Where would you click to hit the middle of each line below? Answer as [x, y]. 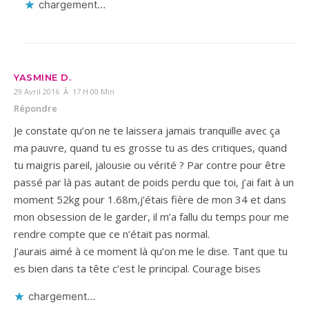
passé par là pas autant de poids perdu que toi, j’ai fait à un [154, 182]
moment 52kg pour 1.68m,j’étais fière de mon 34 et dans [150, 199]
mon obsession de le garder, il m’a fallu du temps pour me [151, 216]
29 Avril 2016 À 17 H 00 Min [64, 91]
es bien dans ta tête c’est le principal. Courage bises [137, 268]
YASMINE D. [42, 77]
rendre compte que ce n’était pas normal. [112, 233]
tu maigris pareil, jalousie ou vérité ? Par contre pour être [150, 165]
